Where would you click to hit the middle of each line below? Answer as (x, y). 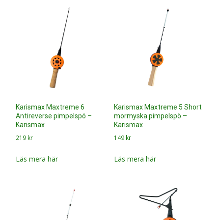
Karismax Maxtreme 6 (50, 107)
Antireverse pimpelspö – (54, 116)
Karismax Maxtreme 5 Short (158, 107)
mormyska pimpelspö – (150, 116)
